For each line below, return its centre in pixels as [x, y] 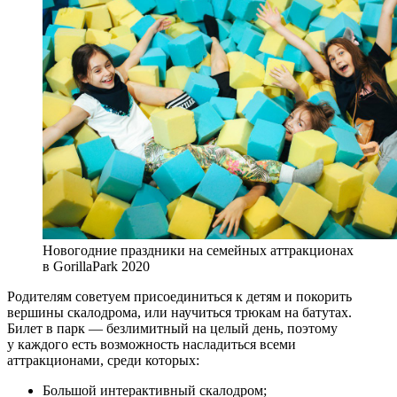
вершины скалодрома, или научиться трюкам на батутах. [179, 312]
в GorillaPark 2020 [96, 266]
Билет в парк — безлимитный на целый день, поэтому [172, 328]
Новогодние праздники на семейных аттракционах [198, 250]
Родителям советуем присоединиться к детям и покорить [179, 296]
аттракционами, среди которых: [103, 360]
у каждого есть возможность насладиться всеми [152, 344]
